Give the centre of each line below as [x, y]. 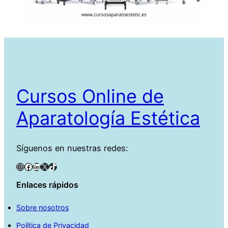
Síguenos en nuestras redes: [72, 148]
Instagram [19, 166]
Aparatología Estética [108, 118]
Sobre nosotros [42, 208]
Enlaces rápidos [47, 185]
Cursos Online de [90, 96]
